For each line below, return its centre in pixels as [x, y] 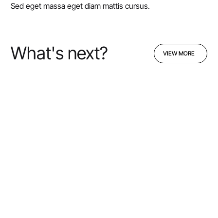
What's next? [60, 53]
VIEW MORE [179, 53]
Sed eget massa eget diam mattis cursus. [81, 6]
